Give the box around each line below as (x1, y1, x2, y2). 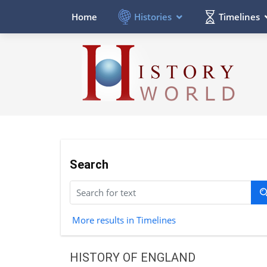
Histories (134, 10, 172, 23)
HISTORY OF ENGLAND (70, 250, 195, 265)
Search (70, 157, 108, 172)
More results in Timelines (72, 213, 176, 226)
